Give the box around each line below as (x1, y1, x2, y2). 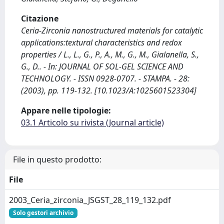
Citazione (21, 13, 58, 24)
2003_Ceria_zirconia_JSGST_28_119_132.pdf (9, 194, 171, 205)
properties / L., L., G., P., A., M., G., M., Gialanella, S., (21, 49, 199, 60)
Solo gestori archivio (12, 208, 73, 217)
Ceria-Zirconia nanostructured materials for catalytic (21, 25, 203, 36)
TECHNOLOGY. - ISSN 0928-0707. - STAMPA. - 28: (21, 73, 189, 84)
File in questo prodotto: (13, 154, 101, 165)
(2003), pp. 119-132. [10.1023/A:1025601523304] (21, 85, 196, 96)
